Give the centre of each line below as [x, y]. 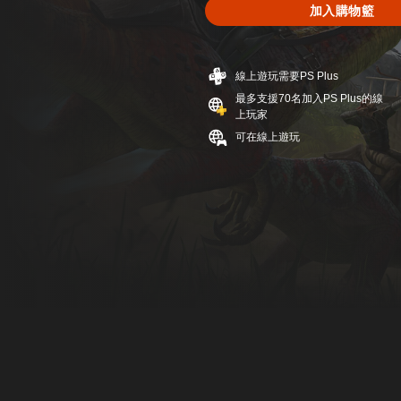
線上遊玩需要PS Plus [287, 76]
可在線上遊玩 [268, 137]
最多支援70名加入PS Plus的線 [309, 98]
